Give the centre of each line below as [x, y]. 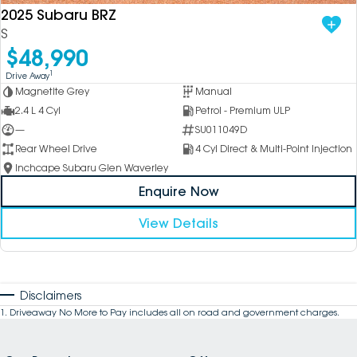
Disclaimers [51, 296]
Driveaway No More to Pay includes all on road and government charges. [175, 313]
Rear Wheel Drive [56, 149]
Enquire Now [178, 192]
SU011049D [221, 130]
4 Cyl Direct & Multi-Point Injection [273, 149]
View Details [178, 224]
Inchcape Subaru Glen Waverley [92, 168]
